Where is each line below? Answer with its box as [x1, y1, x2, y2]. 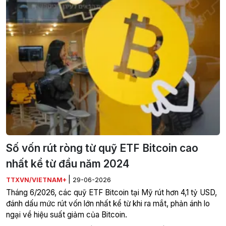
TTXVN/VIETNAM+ [6, 176, 68, 184]
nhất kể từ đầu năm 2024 [6, 157, 130, 171]
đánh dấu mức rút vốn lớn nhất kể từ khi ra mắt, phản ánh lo [6, 199, 210, 209]
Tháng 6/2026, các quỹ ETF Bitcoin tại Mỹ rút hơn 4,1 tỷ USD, [6, 188, 217, 198]
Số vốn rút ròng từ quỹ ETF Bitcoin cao [6, 142, 198, 155]
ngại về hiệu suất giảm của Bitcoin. [6, 210, 127, 220]
